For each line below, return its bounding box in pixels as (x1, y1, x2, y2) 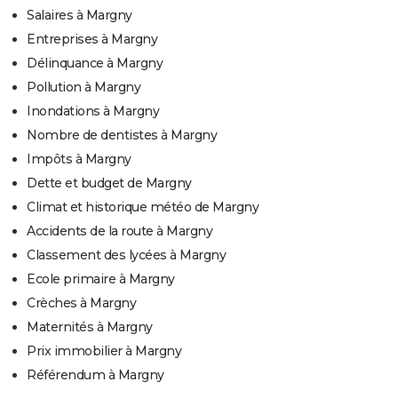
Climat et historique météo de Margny (27, 199, 259, 216)
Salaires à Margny (27, 7, 132, 24)
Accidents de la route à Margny (27, 223, 212, 240)
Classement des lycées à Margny (27, 247, 226, 264)
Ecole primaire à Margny (27, 271, 175, 288)
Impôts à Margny (27, 151, 131, 168)
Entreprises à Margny (27, 31, 157, 48)
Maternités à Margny (27, 319, 153, 336)
